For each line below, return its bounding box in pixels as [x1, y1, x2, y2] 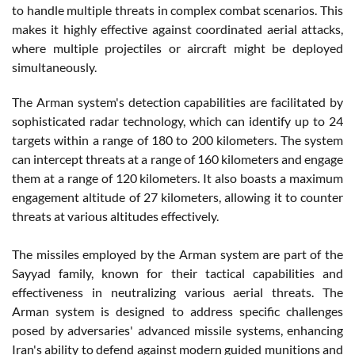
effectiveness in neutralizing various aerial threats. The [12, 284, 343, 300]
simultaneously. [12, 59, 97, 74]
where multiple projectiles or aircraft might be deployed [12, 40, 343, 55]
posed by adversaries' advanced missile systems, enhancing [12, 322, 343, 338]
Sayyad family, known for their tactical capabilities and [12, 265, 343, 281]
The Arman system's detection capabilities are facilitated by [12, 94, 343, 109]
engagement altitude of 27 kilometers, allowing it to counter [12, 189, 343, 204]
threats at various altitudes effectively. [12, 208, 219, 223]
